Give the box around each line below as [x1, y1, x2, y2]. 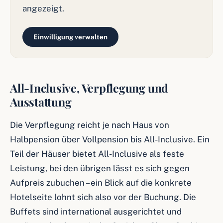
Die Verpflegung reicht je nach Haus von [10, 120, 169, 130]
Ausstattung [10, 94, 72, 110]
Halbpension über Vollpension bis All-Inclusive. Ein [10, 134, 210, 144]
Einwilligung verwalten [33, 33, 108, 41]
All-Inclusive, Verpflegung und [10, 80, 169, 96]
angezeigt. [22, 3, 64, 13]
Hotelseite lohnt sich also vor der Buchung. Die [10, 192, 196, 202]
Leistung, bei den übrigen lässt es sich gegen [10, 163, 190, 173]
